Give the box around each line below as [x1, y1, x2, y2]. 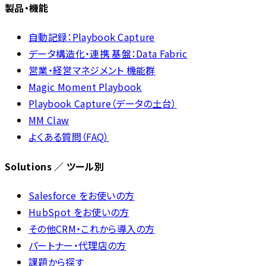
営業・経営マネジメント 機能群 [28, 63, 156, 78]
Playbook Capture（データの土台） [28, 96, 177, 111]
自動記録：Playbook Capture [28, 30, 155, 45]
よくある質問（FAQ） [28, 129, 109, 144]
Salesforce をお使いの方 [28, 188, 135, 202]
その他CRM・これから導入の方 [28, 221, 155, 236]
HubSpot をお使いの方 [28, 204, 129, 219]
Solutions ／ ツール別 [5, 159, 104, 173]
